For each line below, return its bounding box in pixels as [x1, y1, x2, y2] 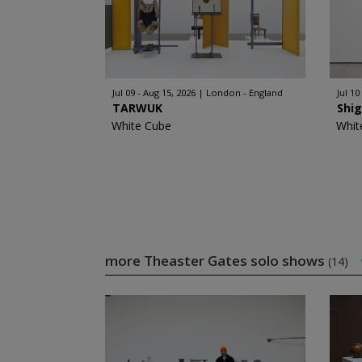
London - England [205, 86, 283, 99]
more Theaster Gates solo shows [104, 251, 328, 270]
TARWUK [112, 100, 162, 116]
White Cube [111, 118, 171, 133]
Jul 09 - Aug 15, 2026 [112, 86, 196, 99]
